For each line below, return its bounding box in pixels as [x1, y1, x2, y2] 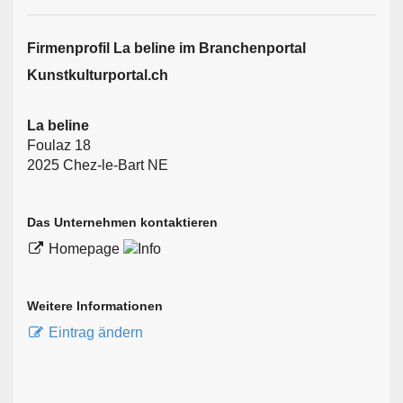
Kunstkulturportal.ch [27, 67, 168, 83]
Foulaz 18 [27, 137, 91, 153]
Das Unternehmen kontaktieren [27, 214, 218, 229]
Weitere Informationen [27, 299, 163, 314]
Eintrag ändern [49, 325, 143, 341]
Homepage [49, 240, 123, 256]
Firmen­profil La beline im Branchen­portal [27, 40, 306, 56]
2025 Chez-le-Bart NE [27, 157, 168, 173]
